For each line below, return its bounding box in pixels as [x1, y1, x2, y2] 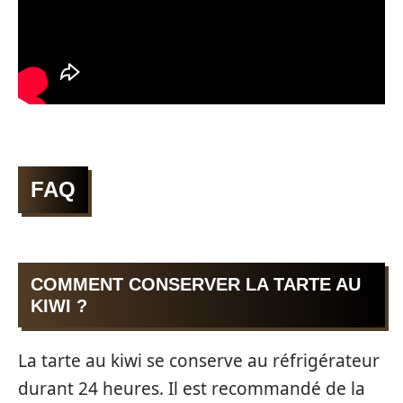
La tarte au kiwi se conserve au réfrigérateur [18, 349, 380, 373]
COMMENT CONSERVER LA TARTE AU [31, 273, 361, 294]
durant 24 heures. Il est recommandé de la [18, 377, 365, 401]
